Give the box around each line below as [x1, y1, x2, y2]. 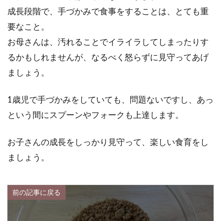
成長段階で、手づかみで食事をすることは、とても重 [7, 6, 209, 16]
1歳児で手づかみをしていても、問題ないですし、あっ [7, 94, 214, 105]
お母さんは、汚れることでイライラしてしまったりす [7, 37, 209, 47]
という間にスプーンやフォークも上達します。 [7, 110, 184, 120]
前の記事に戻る [12, 188, 61, 196]
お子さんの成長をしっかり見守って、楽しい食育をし [7, 137, 209, 147]
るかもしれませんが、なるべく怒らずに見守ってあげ [7, 52, 209, 62]
